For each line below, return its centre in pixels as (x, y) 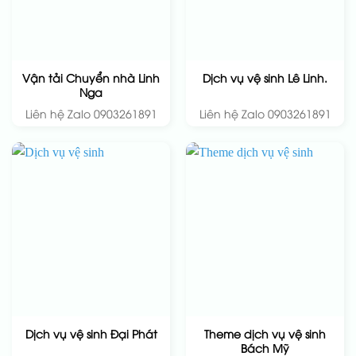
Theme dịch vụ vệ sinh (265, 333)
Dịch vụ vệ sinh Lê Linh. (265, 78)
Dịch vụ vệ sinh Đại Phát (91, 334)
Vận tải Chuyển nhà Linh (91, 77)
